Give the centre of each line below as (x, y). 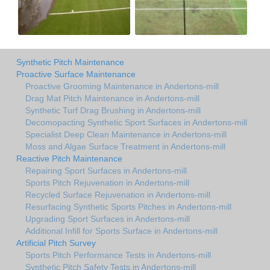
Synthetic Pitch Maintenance (70, 62)
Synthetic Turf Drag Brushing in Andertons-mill (113, 110)
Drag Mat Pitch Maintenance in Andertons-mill (112, 98)
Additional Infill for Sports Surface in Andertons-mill (121, 231)
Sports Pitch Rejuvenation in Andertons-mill (107, 182)
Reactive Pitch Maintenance (69, 158)
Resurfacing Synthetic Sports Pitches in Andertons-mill (128, 206)
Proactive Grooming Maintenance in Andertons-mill (122, 86)
